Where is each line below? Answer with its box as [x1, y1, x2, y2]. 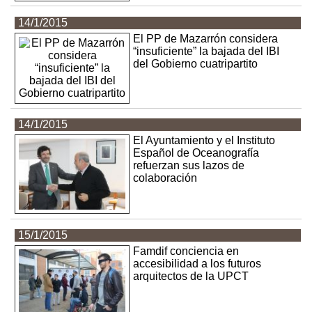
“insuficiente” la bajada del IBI [133, 45, 280, 57]
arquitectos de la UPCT [133, 270, 249, 283]
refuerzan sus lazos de [133, 159, 245, 172]
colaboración [133, 172, 198, 185]
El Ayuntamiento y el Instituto [133, 134, 276, 147]
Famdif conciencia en [133, 245, 240, 258]
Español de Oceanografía [133, 147, 260, 159]
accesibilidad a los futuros [133, 258, 262, 270]
